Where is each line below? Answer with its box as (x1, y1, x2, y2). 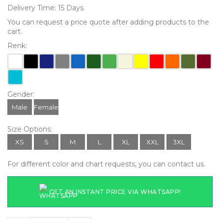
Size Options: (7, 124, 52, 134)
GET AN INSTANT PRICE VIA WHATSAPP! (49, 188, 181, 195)
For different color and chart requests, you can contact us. (7, 159, 205, 168)
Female (34, 103, 58, 111)
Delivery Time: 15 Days (7, 3, 83, 12)
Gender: (7, 89, 34, 99)
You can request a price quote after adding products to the (7, 17, 209, 27)
